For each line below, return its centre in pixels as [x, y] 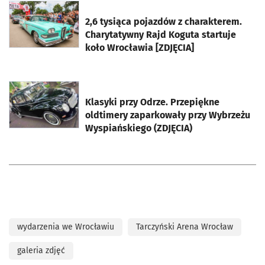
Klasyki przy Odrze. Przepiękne [152, 102]
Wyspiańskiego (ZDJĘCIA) [139, 128]
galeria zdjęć [41, 250]
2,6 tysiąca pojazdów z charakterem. [164, 21]
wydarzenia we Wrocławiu [66, 227]
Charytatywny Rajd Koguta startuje [161, 34]
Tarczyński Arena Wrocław [185, 227]
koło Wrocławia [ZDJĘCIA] [140, 47]
